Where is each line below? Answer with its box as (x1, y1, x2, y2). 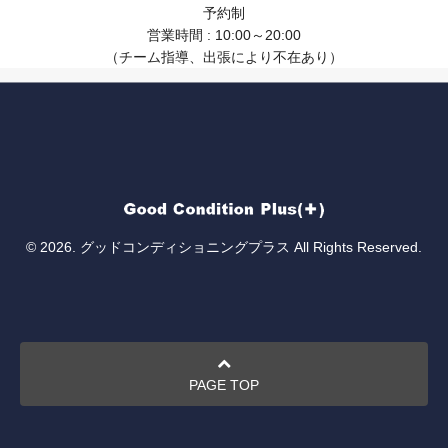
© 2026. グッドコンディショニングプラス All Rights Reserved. (26, 239, 422, 255)
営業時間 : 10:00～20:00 (147, 27, 301, 43)
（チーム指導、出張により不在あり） (105, 49, 343, 65)
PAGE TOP (189, 377, 259, 393)
